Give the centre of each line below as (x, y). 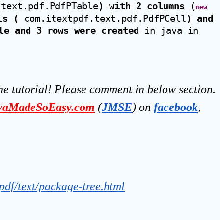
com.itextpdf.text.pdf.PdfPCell (102, 18)
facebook (176, 107)
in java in (169, 31)
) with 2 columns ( (147, 6)
